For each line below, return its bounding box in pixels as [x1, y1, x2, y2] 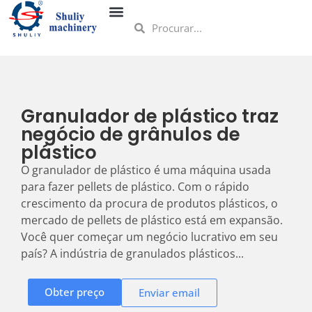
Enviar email [139, 286, 200, 300]
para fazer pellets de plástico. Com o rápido [21, 179, 249, 194]
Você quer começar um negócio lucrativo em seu [21, 229, 278, 244]
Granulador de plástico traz [21, 104, 279, 129]
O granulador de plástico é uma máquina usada [21, 162, 271, 178]
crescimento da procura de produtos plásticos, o [21, 196, 278, 211]
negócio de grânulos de [21, 122, 240, 147]
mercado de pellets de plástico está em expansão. [21, 212, 283, 228]
